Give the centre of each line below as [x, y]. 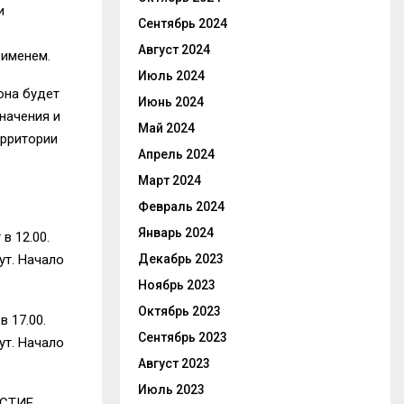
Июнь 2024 [171, 102]
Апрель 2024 [176, 154]
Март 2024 [170, 180]
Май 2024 [166, 128]
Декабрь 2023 [181, 259]
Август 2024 [174, 50]
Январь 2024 [176, 233]
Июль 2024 [171, 76]
